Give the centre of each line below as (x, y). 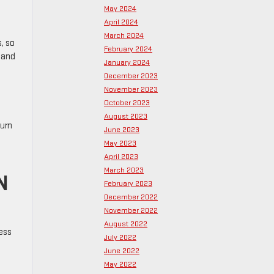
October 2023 (127, 103)
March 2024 (124, 35)
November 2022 (131, 210)
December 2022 (131, 197)
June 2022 (122, 251)
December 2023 (131, 76)
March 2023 (124, 170)
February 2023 (128, 183)
